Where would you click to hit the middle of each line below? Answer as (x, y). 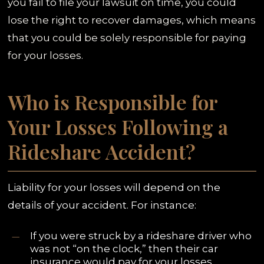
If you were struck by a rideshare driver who (141, 235)
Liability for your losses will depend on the (114, 188)
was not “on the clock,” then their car (124, 248)
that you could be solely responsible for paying (127, 37)
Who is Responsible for (113, 102)
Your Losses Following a (118, 127)
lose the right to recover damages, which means (132, 20)
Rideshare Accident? (102, 152)
